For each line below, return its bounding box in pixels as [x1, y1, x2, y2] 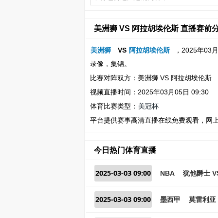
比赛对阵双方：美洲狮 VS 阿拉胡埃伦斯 [90, 73, 212, 82]
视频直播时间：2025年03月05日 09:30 [90, 88, 209, 96]
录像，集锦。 [90, 59, 131, 68]
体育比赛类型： [90, 102, 138, 110]
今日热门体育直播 [93, 145, 156, 154]
